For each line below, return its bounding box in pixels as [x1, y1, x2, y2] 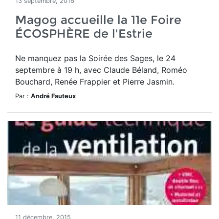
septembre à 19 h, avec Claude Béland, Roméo [15, 65, 187, 75]
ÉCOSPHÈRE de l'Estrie [15, 26, 153, 41]
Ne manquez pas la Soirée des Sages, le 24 [15, 53, 175, 63]
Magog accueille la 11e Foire [15, 13, 181, 27]
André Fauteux [31, 92, 76, 100]
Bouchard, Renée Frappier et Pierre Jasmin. [15, 77, 175, 87]
